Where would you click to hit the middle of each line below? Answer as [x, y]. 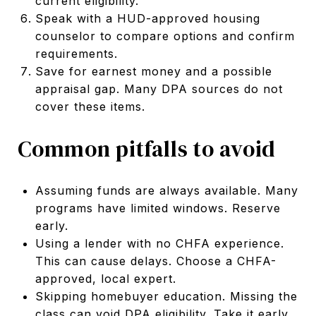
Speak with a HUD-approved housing [147, 18]
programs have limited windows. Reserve [158, 208]
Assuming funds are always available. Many [166, 190]
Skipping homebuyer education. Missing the [166, 296]
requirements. [76, 53]
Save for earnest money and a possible [153, 71]
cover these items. [90, 106]
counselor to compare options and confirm [165, 36]
